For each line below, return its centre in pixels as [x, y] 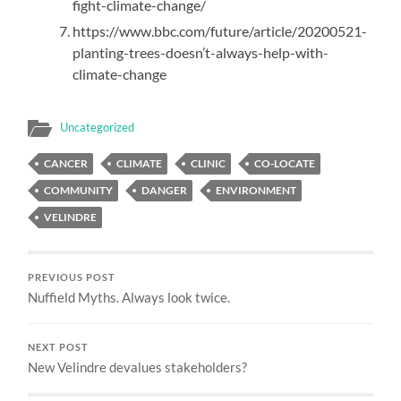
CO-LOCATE [285, 164]
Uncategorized [98, 128]
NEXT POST [59, 348]
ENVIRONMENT [256, 191]
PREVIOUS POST [72, 278]
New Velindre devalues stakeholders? [138, 367]
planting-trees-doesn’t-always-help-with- [201, 53]
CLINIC [209, 164]
